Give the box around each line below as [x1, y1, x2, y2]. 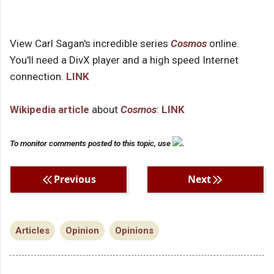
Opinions [115, 225, 154, 237]
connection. [10, 70, 66, 83]
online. [207, 37, 239, 50]
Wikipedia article [10, 103, 89, 116]
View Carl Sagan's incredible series [10, 37, 171, 50]
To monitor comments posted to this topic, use [10, 138, 172, 149]
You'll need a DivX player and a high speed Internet [10, 54, 239, 67]
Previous [53, 172, 96, 187]
